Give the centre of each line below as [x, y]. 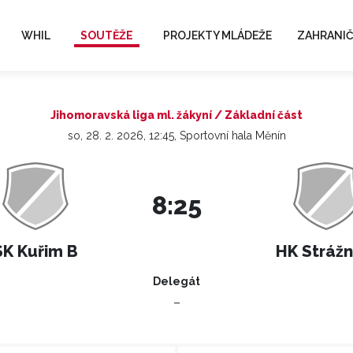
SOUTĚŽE [106, 35]
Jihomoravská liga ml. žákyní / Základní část [176, 115]
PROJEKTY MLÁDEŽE [217, 35]
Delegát [176, 281]
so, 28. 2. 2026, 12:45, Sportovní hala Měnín [176, 136]
